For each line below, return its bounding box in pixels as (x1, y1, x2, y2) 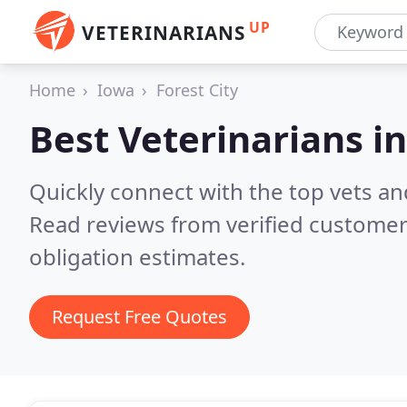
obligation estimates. (29, 242, 245, 272)
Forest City (156, 79, 238, 101)
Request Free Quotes (52, 304, 227, 329)
